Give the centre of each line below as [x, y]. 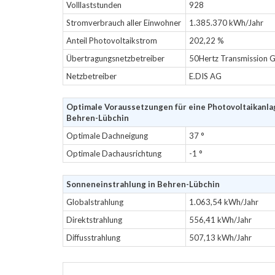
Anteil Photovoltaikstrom [112, 41]
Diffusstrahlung [93, 238]
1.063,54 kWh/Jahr [224, 202]
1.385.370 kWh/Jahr [226, 23]
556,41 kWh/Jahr [220, 220]
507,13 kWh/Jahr [220, 238]
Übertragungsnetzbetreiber [115, 58]
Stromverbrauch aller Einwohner [124, 23]
